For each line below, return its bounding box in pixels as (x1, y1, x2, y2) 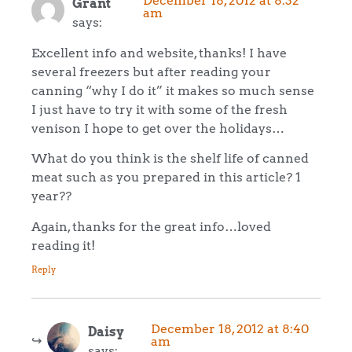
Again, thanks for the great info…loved (31, 218, 271, 234)
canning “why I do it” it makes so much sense (31, 82, 314, 98)
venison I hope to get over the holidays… (31, 119, 284, 136)
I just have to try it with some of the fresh (31, 101, 288, 117)
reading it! (31, 236, 95, 253)
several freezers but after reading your (31, 63, 271, 79)
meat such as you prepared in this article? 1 (31, 169, 301, 185)
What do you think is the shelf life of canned (31, 150, 309, 167)
